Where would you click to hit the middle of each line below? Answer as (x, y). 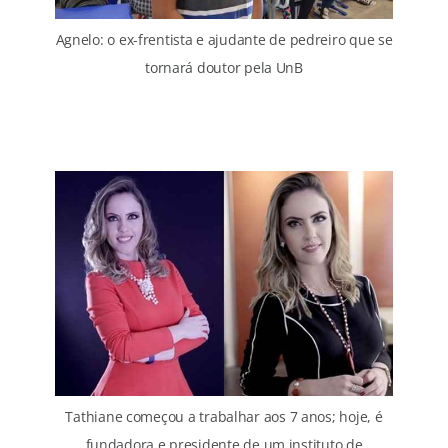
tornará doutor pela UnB (224, 67)
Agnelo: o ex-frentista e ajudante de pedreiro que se (224, 39)
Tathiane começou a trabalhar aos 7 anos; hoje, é (224, 416)
